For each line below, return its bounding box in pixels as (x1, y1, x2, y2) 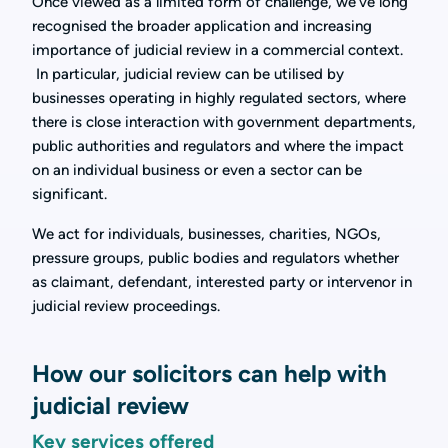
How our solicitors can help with (32, 359, 387, 389)
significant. (32, 185, 107, 204)
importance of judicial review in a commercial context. (32, 41, 403, 60)
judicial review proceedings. (32, 297, 220, 316)
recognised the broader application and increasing (32, 17, 372, 36)
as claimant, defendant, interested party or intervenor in (32, 273, 412, 292)
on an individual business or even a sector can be (32, 161, 362, 180)
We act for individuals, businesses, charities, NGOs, (32, 225, 381, 244)
